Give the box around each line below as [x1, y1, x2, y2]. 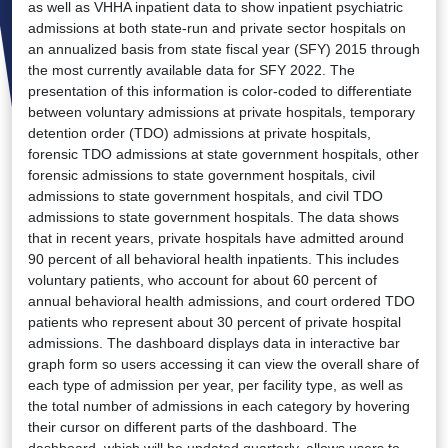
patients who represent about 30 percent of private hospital [28, 314, 401, 331]
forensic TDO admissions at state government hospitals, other [28, 146, 419, 163]
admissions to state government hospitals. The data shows [28, 209, 399, 226]
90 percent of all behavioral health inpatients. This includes [28, 251, 399, 268]
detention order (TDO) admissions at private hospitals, [28, 125, 371, 142]
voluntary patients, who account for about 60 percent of [28, 272, 377, 289]
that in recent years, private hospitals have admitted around [28, 230, 404, 247]
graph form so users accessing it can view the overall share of [28, 356, 419, 373]
